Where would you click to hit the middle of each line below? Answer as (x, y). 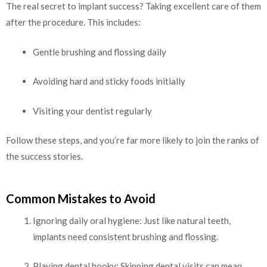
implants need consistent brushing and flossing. (125, 236)
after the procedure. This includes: (73, 22)
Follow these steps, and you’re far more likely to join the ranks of (133, 140)
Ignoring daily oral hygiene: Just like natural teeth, (132, 220)
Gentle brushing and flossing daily (100, 52)
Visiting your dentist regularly (92, 111)
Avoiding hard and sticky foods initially (109, 81)
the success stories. (44, 156)
